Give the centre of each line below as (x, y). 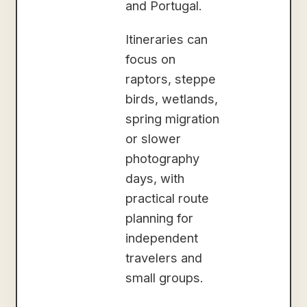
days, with (155, 179)
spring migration (173, 119)
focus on (151, 59)
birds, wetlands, (172, 99)
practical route (168, 198)
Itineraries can (167, 39)
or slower (153, 139)
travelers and (164, 258)
